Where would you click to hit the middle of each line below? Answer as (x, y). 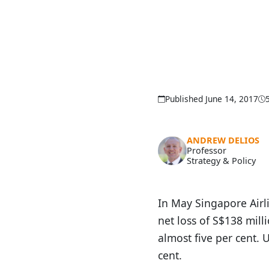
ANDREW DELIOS (223, 141)
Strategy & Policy (221, 161)
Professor (207, 151)
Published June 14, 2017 (212, 99)
